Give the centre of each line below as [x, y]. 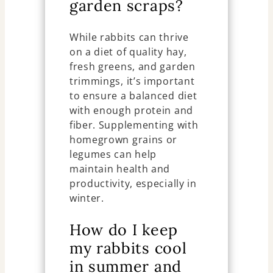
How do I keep [123, 230]
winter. [87, 198]
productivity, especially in [133, 183]
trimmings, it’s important [132, 81]
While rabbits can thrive [129, 37]
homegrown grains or [123, 140]
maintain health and [120, 169]
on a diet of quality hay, [128, 52]
